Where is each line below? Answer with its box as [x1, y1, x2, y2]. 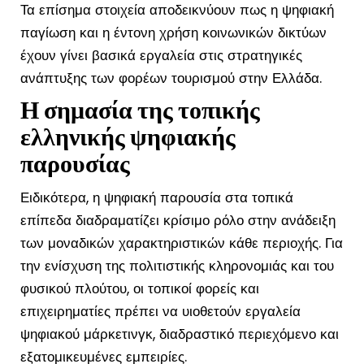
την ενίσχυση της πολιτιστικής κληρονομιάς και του [20, 256, 334, 276]
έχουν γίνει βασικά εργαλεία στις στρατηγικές [20, 45, 302, 66]
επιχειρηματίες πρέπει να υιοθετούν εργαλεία [20, 301, 301, 322]
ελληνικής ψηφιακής [20, 120, 236, 155]
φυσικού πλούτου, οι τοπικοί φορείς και [20, 279, 259, 299]
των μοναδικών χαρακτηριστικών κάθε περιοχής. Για [20, 233, 343, 253]
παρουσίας [20, 147, 130, 182]
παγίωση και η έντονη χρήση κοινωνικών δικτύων [20, 23, 327, 43]
